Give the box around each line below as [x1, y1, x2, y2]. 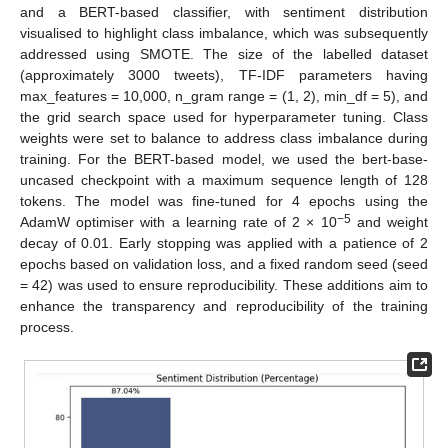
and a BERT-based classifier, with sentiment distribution [20, 3, 428, 20]
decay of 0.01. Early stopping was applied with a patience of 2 [20, 234, 428, 251]
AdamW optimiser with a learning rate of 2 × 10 [20, 213, 337, 230]
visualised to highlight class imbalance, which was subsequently [20, 24, 428, 41]
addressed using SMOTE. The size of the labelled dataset [20, 45, 428, 62]
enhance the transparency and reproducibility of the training [20, 297, 428, 314]
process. [20, 318, 74, 335]
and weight [350, 213, 429, 230]
